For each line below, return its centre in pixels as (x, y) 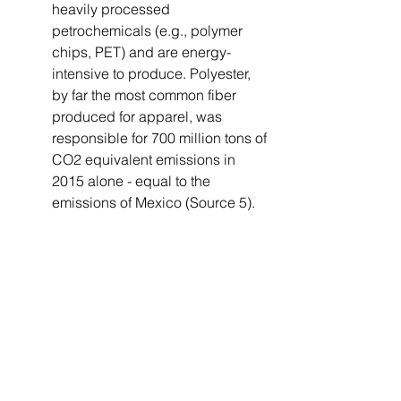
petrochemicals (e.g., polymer (149, 30)
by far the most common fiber (146, 95)
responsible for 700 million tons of (161, 138)
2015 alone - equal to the (133, 181)
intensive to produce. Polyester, (153, 73)
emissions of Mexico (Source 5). (154, 202)
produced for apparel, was (139, 116)
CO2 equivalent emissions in (145, 159)
